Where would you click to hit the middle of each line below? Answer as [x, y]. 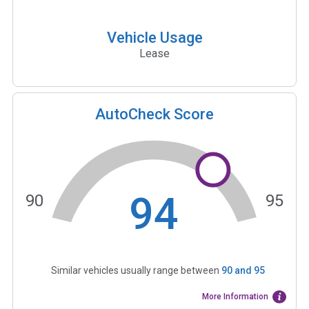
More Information [236, 297]
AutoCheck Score [154, 114]
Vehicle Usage [154, 37]
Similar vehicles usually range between [136, 271]
